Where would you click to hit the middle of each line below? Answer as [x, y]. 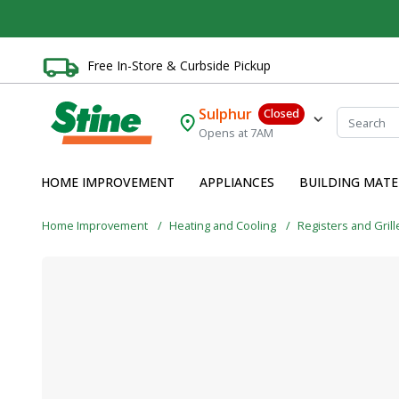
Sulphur [226, 114]
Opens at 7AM [236, 133]
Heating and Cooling [224, 225]
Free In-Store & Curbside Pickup [179, 65]
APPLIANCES [237, 183]
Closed [281, 114]
